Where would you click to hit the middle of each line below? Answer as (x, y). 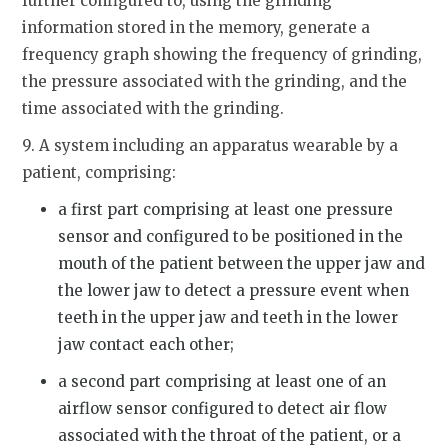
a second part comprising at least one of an (222, 381)
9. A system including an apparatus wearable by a (210, 145)
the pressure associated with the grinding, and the (215, 81)
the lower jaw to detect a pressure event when (234, 290)
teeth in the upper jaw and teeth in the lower (228, 317)
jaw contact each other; (146, 344)
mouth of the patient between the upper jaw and (242, 263)
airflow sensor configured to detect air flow (223, 408)
